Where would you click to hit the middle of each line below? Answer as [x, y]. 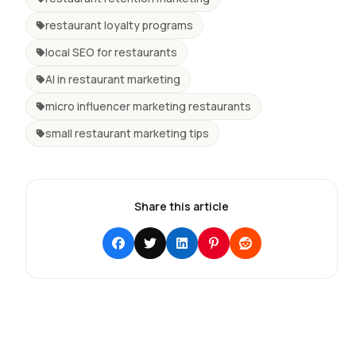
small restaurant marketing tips [127, 133]
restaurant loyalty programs [119, 25]
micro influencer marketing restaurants [148, 106]
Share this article [182, 206]
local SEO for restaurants [111, 52]
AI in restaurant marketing [113, 79]
